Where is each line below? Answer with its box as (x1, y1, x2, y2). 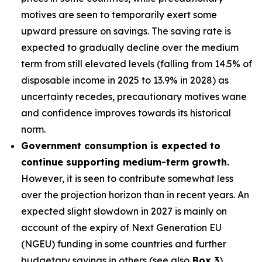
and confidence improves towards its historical (21, 107, 231, 119)
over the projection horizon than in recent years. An (21, 189, 249, 201)
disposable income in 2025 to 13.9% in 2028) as (21, 74, 229, 86)
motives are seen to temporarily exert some (21, 9, 217, 20)
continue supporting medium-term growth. (21, 156, 229, 168)
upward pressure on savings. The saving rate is (21, 25, 231, 37)
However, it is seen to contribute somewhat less (21, 173, 233, 184)
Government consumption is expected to (21, 140, 220, 151)
